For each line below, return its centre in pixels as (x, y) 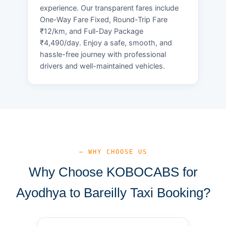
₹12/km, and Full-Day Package (92, 31)
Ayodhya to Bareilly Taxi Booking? (113, 192)
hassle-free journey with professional (103, 54)
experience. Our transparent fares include (109, 8)
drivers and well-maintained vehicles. (102, 66)
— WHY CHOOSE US (113, 152)
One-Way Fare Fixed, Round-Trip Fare (104, 19)
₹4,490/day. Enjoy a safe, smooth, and (106, 43)
